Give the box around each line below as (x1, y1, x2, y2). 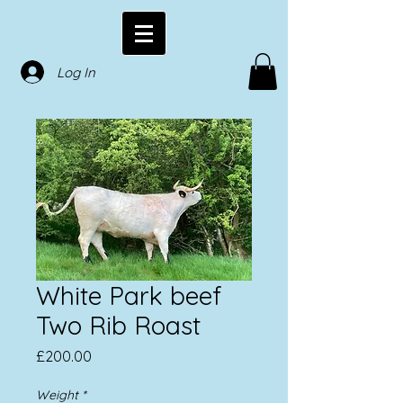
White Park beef (36, 279, 222, 311)
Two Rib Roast (36, 309, 201, 341)
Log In (56, 63, 95, 81)
